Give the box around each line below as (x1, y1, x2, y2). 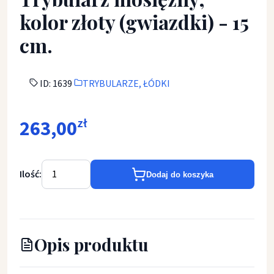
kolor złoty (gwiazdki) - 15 (20, 9, 248, 35)
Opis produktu (34, 233, 149, 256)
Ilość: (20, 167, 42, 181)
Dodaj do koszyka (146, 169, 213, 179)
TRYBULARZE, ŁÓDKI (83, 77, 170, 91)
